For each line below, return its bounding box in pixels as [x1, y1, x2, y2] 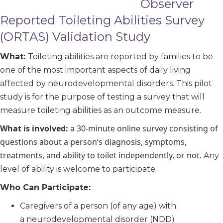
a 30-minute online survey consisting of [70, 122, 218, 134]
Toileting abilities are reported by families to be [28, 51, 213, 61]
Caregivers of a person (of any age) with [20, 201, 176, 211]
